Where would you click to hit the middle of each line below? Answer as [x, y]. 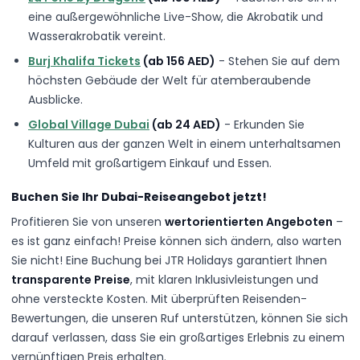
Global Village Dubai [89, 124]
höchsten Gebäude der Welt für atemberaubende [170, 80]
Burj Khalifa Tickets [84, 61]
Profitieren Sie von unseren [88, 222]
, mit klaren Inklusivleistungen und [224, 280]
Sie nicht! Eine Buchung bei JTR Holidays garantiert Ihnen [169, 261]
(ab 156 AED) [178, 61]
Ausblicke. [55, 99]
